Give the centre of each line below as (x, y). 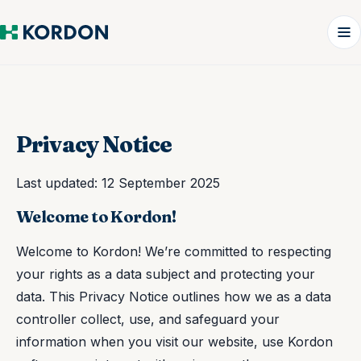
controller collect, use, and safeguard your (148, 319)
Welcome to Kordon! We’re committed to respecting (174, 251)
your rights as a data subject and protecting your (166, 274)
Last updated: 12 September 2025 (118, 183)
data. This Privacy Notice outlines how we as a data (174, 296)
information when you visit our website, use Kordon (174, 341)
